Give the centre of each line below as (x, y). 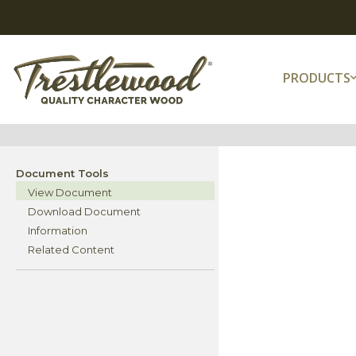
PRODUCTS (317, 77)
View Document (70, 193)
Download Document (84, 212)
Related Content (71, 250)
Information (58, 231)
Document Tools (62, 174)
